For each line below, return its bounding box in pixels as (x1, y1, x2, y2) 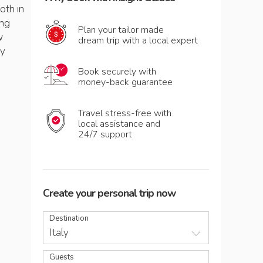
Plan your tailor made (78, 23, 164, 36)
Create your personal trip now (43, 186, 176, 200)
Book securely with (78, 65, 156, 78)
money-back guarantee (78, 76, 173, 89)
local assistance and (78, 117, 160, 130)
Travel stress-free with (78, 107, 171, 120)
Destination (49, 213, 89, 224)
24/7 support (78, 128, 132, 141)
